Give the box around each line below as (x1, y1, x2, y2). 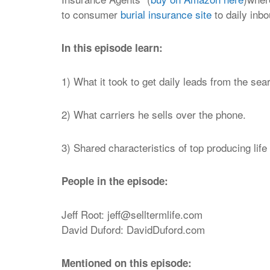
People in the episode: (61, 174, 168, 188)
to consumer (61, 7, 121, 22)
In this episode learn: (61, 40, 163, 55)
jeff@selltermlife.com (107, 207, 202, 222)
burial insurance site (121, 7, 212, 22)
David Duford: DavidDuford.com (61, 222, 205, 237)
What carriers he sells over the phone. (74, 107, 246, 122)
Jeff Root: (61, 207, 107, 222)
